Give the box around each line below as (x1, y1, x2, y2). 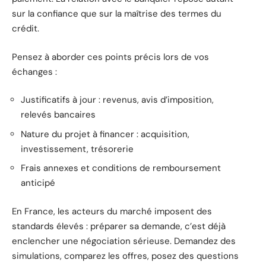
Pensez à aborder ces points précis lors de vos (12, 50, 209, 63)
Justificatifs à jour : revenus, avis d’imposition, (21, 94, 214, 106)
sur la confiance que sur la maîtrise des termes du (12, 8, 221, 20)
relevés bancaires (21, 109, 96, 121)
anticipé (21, 177, 55, 189)
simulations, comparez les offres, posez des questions (12, 249, 239, 262)
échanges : (12, 65, 57, 78)
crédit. (12, 23, 39, 35)
